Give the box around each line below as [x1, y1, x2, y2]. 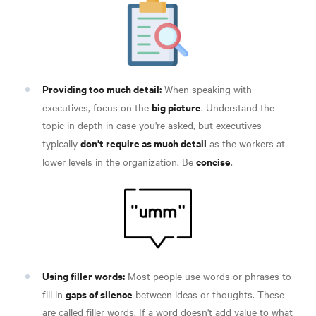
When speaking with [162, 81, 252, 96]
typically [42, 135, 80, 150]
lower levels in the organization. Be [42, 154, 196, 169]
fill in [42, 286, 66, 301]
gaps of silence [66, 286, 133, 301]
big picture [152, 99, 201, 114]
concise [196, 153, 231, 169]
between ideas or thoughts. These [133, 286, 284, 301]
